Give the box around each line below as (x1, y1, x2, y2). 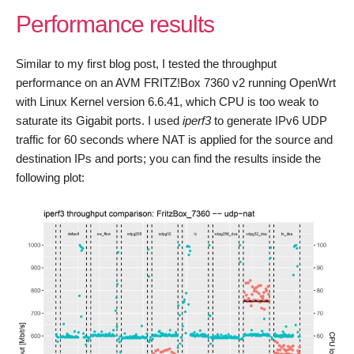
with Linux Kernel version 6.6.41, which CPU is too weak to (16, 95, 318, 108)
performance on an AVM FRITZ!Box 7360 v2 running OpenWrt (16, 76, 336, 89)
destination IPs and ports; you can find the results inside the (16, 152, 321, 165)
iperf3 (183, 114, 211, 127)
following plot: (16, 171, 85, 184)
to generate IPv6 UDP (211, 114, 327, 127)
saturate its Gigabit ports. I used (16, 114, 183, 127)
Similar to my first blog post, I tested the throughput (16, 57, 277, 70)
